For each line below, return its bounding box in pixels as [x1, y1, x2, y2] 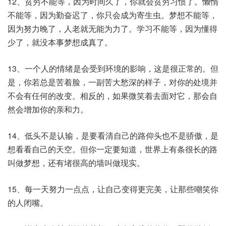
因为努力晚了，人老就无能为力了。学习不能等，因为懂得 [8, 23, 217, 34]
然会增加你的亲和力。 [8, 103, 88, 115]
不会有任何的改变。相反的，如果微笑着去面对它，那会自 [8, 90, 217, 101]
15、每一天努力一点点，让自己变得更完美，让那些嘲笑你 [8, 183, 218, 195]
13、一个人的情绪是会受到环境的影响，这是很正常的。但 [8, 63, 218, 74]
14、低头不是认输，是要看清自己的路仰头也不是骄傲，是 [8, 130, 218, 141]
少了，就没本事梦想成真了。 [8, 36, 112, 48]
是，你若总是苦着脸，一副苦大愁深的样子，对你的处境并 [8, 76, 217, 88]
